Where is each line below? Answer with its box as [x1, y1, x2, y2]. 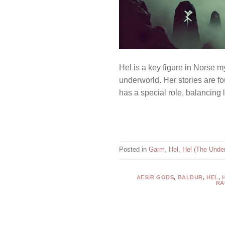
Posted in [119, 146, 149, 154]
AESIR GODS [136, 174, 174, 181]
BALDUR [177, 174, 203, 181]
